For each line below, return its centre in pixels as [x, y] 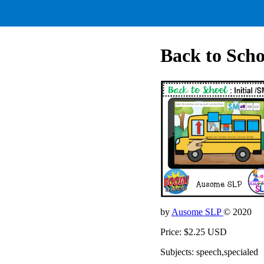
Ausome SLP [197, 212]
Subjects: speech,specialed [209, 252]
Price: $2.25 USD [194, 232]
